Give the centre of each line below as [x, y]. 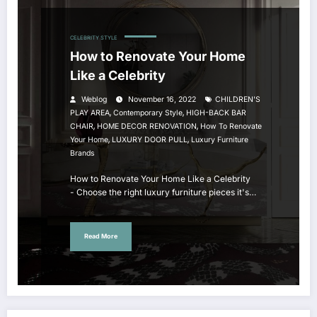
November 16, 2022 [162, 99]
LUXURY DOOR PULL [150, 139]
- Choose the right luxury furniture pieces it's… [163, 192]
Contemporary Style [148, 113]
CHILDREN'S [238, 99]
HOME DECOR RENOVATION [147, 126]
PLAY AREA [90, 113]
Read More [101, 236]
